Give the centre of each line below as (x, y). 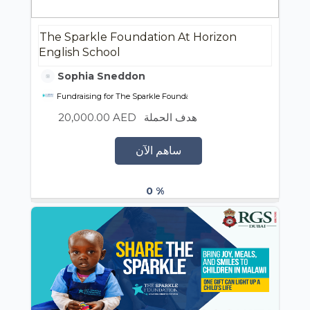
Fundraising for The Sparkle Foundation (130, 97)
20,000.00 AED (97, 118)
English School (80, 53)
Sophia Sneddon (100, 76)
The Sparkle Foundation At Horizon (138, 37)
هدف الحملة (171, 118)
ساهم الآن (158, 151)
